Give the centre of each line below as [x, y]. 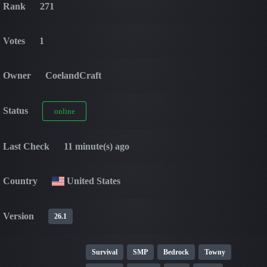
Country [20, 181]
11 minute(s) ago [97, 146]
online [64, 111]
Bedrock [176, 252]
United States [93, 181]
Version [18, 216]
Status [15, 110]
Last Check [26, 146]
